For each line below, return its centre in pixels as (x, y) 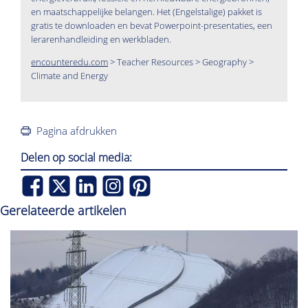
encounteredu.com (69, 62)
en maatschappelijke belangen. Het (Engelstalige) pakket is (146, 11)
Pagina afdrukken (76, 130)
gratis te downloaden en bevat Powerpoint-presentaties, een (152, 25)
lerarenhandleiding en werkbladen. (101, 39)
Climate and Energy (69, 75)
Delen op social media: (76, 157)
